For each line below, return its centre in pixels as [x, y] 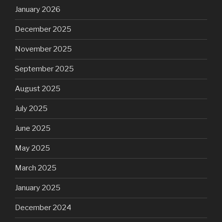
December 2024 [43, 208]
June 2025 [33, 129]
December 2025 [43, 29]
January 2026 [38, 10]
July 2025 [31, 109]
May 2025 [32, 148]
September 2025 [44, 69]
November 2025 [43, 49]
